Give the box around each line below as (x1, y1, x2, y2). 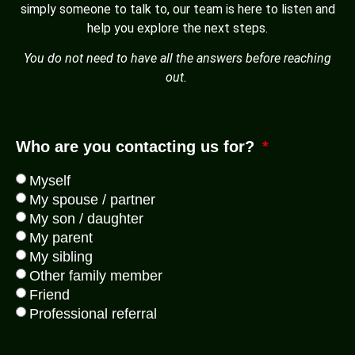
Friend (29, 287, 70, 303)
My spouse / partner (29, 192, 155, 208)
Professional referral (29, 306, 157, 323)
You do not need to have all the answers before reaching (24, 50, 331, 66)
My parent (29, 230, 93, 246)
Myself (29, 173, 71, 189)
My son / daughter (29, 211, 143, 227)
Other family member (29, 268, 162, 284)
